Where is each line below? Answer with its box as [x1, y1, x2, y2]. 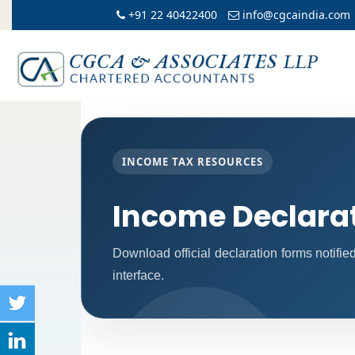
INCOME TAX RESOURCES [121, 155, 264, 170]
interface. [113, 269, 164, 283]
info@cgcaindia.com [239, 7, 350, 22]
